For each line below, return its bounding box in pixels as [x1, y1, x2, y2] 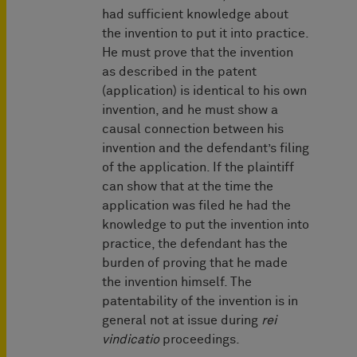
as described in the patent [102, 65, 257, 79]
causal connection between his [102, 123, 284, 136]
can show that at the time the [102, 180, 273, 194]
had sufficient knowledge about [102, 8, 288, 22]
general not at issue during [102, 314, 261, 328]
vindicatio [102, 333, 159, 347]
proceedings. [159, 333, 243, 347]
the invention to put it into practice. [102, 27, 308, 41]
